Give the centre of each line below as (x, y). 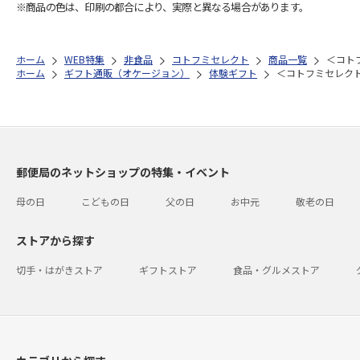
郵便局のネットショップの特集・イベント (123, 172)
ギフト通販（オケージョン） (127, 72)
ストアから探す (55, 240)
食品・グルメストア (276, 269)
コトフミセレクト (211, 59)
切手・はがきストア (59, 269)
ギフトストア (168, 269)
